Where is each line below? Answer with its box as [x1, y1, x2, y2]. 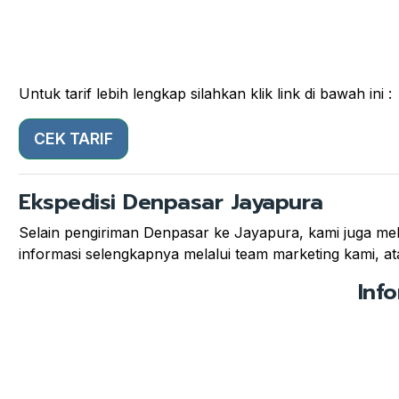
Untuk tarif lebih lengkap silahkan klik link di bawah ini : [19, 84, 392, 102]
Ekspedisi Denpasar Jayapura [19, 184, 323, 218]
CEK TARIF [34, 128, 113, 148]
